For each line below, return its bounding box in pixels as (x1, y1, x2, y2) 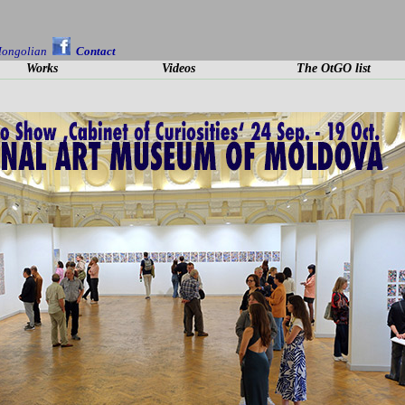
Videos (161, 61, 195, 76)
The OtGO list (297, 61, 372, 76)
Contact (76, 43, 117, 58)
